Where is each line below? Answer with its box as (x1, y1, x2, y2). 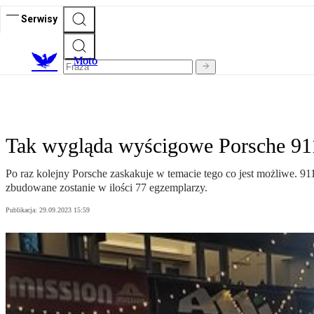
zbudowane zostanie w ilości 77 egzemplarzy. (6, 182, 207, 194)
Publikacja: (6, 206, 39, 214)
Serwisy (21, 13, 57, 25)
